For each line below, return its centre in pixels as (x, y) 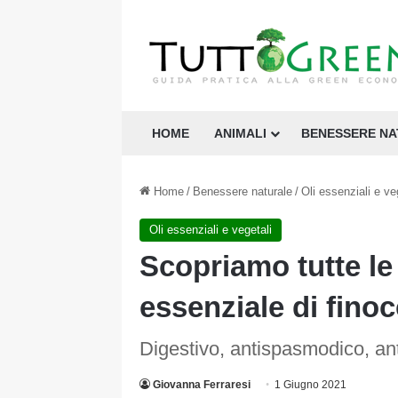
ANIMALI (240, 133)
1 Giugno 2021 (310, 385)
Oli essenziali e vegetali (211, 230)
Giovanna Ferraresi (202, 385)
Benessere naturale (243, 191)
